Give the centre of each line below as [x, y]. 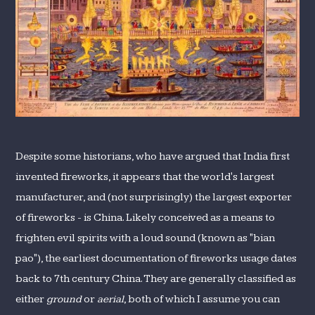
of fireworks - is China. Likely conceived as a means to [146, 217]
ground [64, 299]
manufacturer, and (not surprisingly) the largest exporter [154, 197]
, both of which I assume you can [202, 299]
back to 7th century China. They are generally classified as [156, 278]
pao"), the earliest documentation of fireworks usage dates [156, 258]
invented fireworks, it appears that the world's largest [145, 176]
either [31, 299]
